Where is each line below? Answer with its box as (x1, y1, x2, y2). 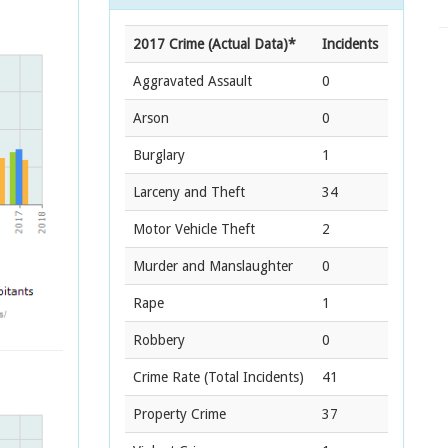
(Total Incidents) (200, 369, 304, 385)
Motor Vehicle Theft (133, 221, 255, 237)
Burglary (133, 147, 185, 163)
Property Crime (133, 406, 226, 422)
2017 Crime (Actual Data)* (133, 36, 296, 52)
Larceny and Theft (133, 184, 245, 200)
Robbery (133, 332, 185, 348)
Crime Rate (133, 369, 200, 385)
